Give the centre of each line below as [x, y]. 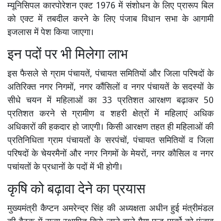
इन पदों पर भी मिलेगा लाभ [68, 55]
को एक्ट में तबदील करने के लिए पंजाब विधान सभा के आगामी [110, 20]
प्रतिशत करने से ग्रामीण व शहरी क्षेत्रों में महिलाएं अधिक [110, 114]
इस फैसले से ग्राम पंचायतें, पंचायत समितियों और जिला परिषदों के [110, 74]
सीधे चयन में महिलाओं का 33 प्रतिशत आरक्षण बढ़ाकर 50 [110, 101]
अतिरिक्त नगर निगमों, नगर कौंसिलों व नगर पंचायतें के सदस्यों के [110, 88]
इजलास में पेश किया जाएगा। [51, 33]
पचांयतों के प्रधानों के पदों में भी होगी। [65, 168]
